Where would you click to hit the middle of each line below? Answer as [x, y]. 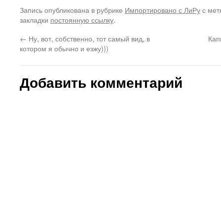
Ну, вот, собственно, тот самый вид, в [88, 38]
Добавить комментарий [101, 82]
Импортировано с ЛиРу [163, 10]
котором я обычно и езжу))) [64, 48]
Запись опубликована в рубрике [72, 10]
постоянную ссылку [82, 19]
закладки [35, 19]
